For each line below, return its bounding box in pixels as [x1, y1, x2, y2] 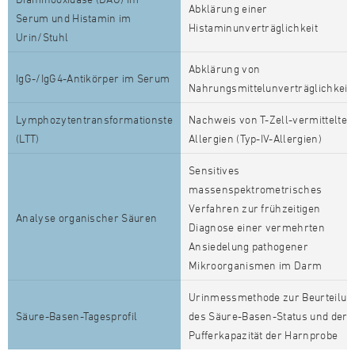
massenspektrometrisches [189, 182, 323, 196]
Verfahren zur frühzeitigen [189, 201, 321, 215]
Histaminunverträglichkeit [189, 21, 319, 34]
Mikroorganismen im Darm [189, 258, 323, 272]
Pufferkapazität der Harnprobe [189, 328, 338, 342]
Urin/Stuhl [16, 30, 69, 44]
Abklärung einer [189, 2, 268, 15]
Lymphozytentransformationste [16, 113, 173, 126]
